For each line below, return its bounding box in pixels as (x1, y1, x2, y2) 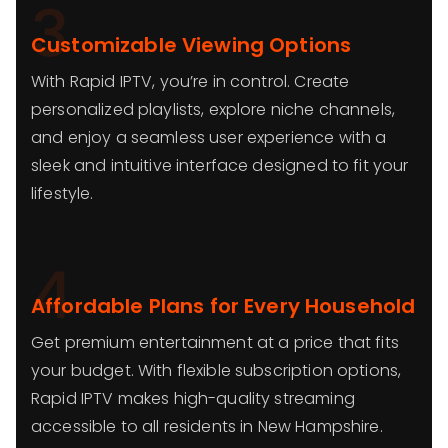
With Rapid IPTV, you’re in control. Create (31, 70, 350, 93)
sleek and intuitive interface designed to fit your (31, 154, 409, 177)
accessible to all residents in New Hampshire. (31, 415, 383, 438)
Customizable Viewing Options (31, 31, 352, 59)
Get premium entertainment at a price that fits (31, 331, 399, 354)
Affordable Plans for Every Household (31, 292, 416, 320)
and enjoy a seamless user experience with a (31, 126, 387, 149)
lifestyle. (31, 182, 94, 205)
